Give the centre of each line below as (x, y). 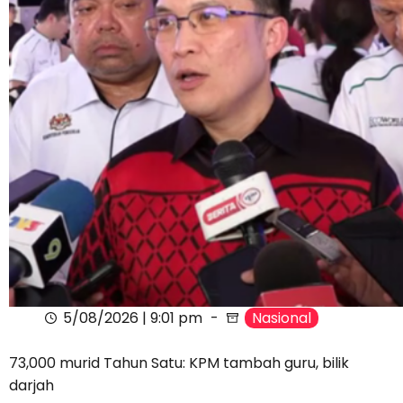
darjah (31, 386)
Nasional (282, 318)
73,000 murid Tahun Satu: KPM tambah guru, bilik (179, 363)
